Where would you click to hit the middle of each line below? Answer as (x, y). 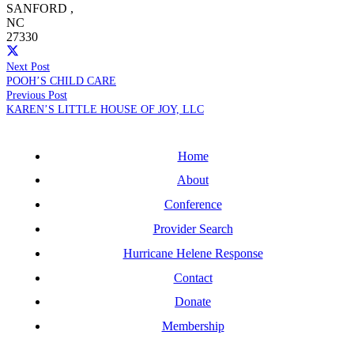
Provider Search (193, 228)
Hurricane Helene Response (193, 253)
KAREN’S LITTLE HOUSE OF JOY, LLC (105, 109)
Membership (193, 326)
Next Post (28, 66)
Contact (193, 277)
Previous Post (37, 94)
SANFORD (37, 9)
